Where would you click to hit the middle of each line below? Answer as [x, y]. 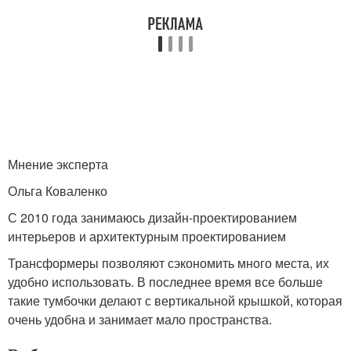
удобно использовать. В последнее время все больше [165, 282]
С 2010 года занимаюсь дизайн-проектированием [152, 218]
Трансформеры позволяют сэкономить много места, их [168, 263]
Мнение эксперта [58, 165]
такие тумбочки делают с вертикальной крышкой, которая [175, 301]
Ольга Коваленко [58, 191]
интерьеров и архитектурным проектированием [147, 237]
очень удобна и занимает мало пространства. [140, 320]
